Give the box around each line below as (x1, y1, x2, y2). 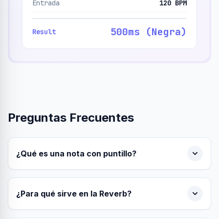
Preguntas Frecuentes (8, 110, 134, 125)
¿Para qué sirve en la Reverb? (16, 189, 131, 198)
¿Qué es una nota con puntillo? (16, 149, 136, 158)
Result (32, 27, 56, 36)
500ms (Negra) (110, 25, 187, 38)
